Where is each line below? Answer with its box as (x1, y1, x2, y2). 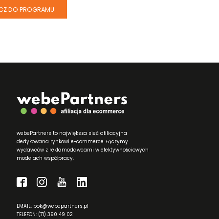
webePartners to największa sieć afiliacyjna (17, 130, 128, 136)
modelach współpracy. (17, 154, 74, 161)
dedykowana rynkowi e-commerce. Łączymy (17, 138, 129, 145)
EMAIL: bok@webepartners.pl (17, 202, 89, 209)
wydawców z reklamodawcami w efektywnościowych (17, 146, 149, 153)
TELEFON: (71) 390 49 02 (17, 211, 73, 218)
